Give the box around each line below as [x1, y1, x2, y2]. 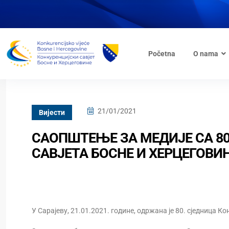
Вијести [39, 108, 65, 117]
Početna [148, 50, 175, 58]
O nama [193, 50, 218, 58]
